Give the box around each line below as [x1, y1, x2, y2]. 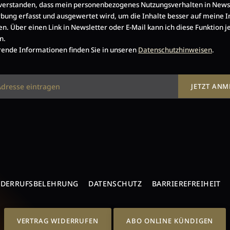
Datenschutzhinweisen [138, 45, 213, 54]
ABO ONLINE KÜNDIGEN [126, 216, 214, 226]
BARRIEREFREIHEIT [152, 178, 221, 188]
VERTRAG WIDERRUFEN [16, 216, 99, 226]
